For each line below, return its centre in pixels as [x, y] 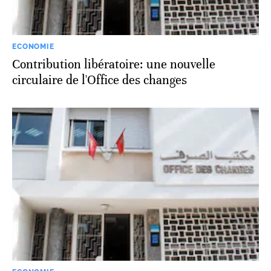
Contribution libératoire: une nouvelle [114, 65]
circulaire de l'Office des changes [100, 80]
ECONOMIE [33, 47]
